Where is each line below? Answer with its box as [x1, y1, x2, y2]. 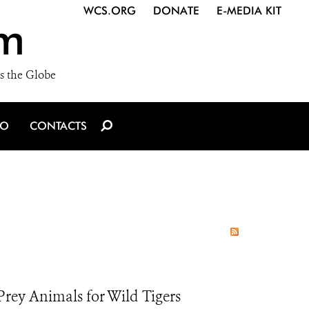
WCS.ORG [83, 4, 136, 17]
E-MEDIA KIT [217, 4, 281, 17]
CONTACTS [30, 119, 87, 132]
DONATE [153, 4, 199, 17]
